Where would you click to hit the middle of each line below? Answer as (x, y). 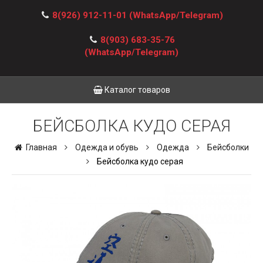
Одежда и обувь (107, 147)
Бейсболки (228, 147)
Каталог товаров (136, 90)
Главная (40, 147)
